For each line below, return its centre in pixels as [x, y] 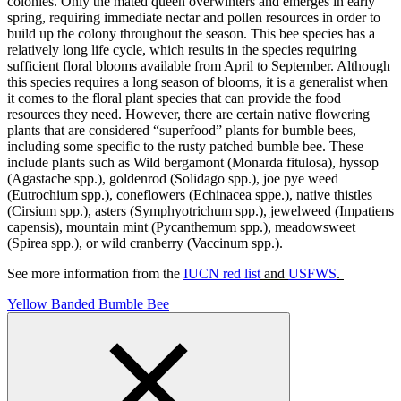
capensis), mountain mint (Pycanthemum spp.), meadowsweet [181, 226]
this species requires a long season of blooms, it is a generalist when [197, 81]
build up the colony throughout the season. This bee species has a [191, 33]
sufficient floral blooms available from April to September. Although [199, 65]
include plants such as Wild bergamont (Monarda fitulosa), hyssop [193, 162]
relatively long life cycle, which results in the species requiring [182, 49]
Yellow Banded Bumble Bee [88, 303]
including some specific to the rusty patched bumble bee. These [185, 146]
